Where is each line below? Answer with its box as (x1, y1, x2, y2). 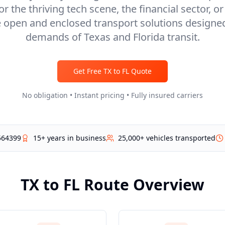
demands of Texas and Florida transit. (25, 30, 200, 44)
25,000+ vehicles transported (118, 133, 215, 143)
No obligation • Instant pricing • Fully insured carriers (22, 90, 203, 100)
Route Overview (80, 174, 204, 195)
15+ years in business (33, 133, 106, 143)
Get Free (73, 66, 103, 76)
